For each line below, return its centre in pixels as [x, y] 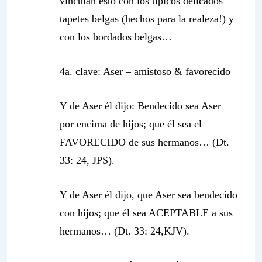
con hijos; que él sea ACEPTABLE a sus [146, 213]
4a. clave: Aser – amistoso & [123, 71]
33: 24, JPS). [87, 160]
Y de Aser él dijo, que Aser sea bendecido [149, 195]
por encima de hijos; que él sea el [131, 124]
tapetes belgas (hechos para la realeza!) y [147, 19]
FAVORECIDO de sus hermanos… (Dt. [144, 142]
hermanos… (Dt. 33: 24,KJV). [125, 231]
